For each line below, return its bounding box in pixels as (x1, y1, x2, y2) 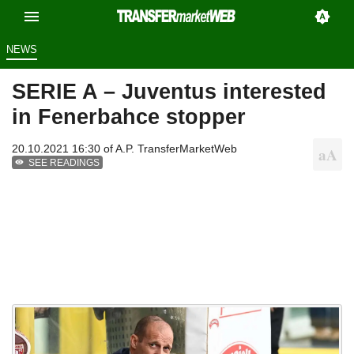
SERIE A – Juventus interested (12, 79, 326, 104)
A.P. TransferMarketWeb (115, 142, 237, 156)
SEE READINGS (28, 157, 100, 169)
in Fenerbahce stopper (12, 104, 246, 130)
